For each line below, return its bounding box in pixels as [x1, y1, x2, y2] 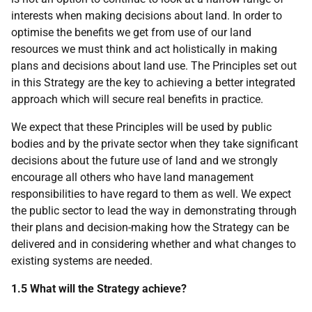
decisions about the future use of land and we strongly [11, 154, 278, 167]
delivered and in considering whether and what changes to [11, 237, 296, 251]
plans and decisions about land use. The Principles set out [11, 59, 297, 72]
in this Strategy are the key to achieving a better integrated [11, 76, 295, 89]
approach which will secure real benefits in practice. [11, 93, 263, 106]
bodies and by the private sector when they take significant [11, 137, 298, 150]
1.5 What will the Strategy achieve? [11, 282, 187, 295]
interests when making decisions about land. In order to [11, 9, 282, 22]
